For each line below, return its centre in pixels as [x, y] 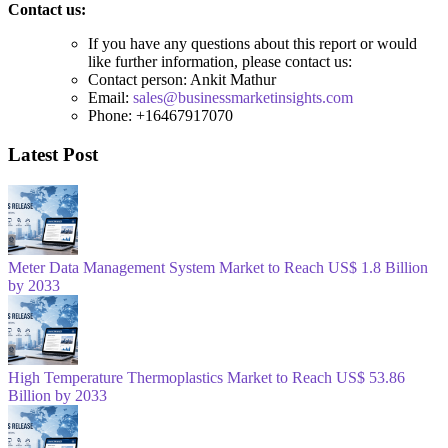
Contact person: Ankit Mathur [182, 79]
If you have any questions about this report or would [252, 43]
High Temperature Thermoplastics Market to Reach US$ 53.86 [206, 378]
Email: [110, 97]
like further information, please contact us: [220, 61]
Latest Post [53, 155]
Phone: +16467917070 [160, 115]
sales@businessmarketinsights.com [243, 97]
